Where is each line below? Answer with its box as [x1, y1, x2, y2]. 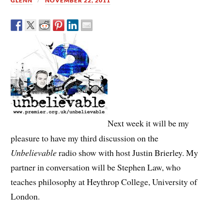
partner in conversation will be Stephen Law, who [11, 161, 181, 173]
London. [11, 190, 40, 202]
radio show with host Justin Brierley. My [57, 146, 199, 158]
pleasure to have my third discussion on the [11, 132, 159, 144]
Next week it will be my [108, 117, 189, 129]
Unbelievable [11, 146, 57, 158]
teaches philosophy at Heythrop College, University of [11, 175, 198, 187]
